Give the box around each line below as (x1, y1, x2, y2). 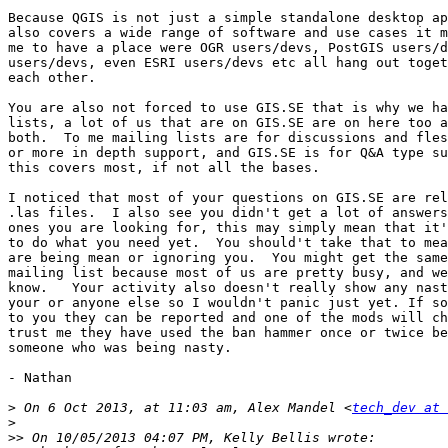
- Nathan (8, 370, 72, 386)
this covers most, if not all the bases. (8, 160, 320, 176)
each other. (8, 70, 96, 86)
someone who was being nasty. (8, 340, 232, 356)
